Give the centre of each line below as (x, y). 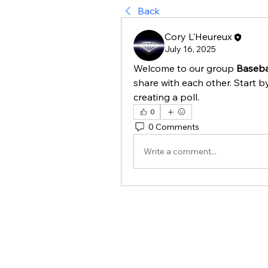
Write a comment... (180, 151)
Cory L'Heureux (198, 36)
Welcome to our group (185, 68)
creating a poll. (166, 97)
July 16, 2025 (190, 49)
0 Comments (174, 127)
